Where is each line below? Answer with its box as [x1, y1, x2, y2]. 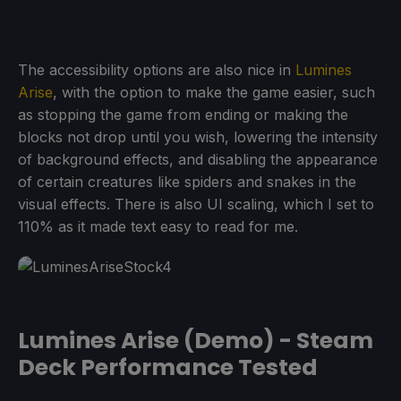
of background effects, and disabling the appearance [18, 150, 378, 169]
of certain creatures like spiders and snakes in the [18, 173, 356, 192]
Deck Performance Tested [18, 352, 318, 384]
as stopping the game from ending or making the [18, 106, 348, 124]
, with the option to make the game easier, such [53, 83, 375, 102]
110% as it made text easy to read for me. [18, 218, 298, 236]
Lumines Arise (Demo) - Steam [18, 325, 373, 357]
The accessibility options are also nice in [18, 61, 295, 80]
